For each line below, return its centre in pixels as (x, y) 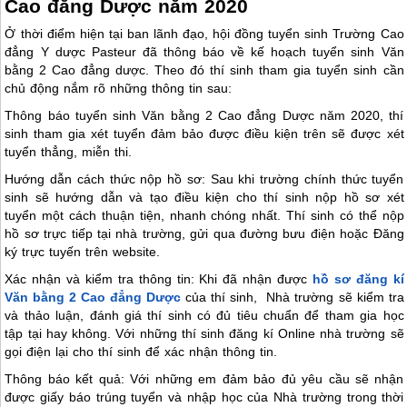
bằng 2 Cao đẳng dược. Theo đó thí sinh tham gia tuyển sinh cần (204, 69)
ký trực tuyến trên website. (83, 251)
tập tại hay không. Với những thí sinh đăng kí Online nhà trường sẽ (204, 333)
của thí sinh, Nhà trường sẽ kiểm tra (293, 297)
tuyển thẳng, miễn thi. (69, 151)
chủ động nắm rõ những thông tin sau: (119, 88)
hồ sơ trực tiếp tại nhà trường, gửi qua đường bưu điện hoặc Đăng (204, 233)
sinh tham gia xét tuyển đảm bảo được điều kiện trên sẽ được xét (204, 133)
